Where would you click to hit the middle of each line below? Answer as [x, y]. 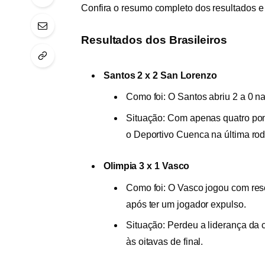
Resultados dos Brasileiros [154, 40]
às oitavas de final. [164, 241]
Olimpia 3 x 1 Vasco [146, 166]
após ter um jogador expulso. [186, 204]
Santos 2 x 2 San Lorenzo [160, 76]
